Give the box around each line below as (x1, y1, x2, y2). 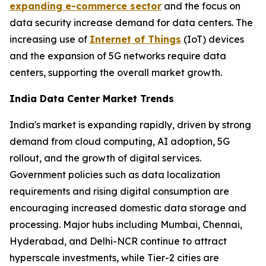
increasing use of (9, 33, 90, 45)
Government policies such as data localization (9, 168, 220, 180)
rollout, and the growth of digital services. (9, 151, 201, 164)
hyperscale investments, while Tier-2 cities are (9, 251, 219, 264)
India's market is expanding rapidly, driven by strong (9, 118, 251, 131)
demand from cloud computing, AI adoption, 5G (9, 135, 230, 147)
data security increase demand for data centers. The (9, 16, 253, 28)
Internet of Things (90, 33, 181, 45)
